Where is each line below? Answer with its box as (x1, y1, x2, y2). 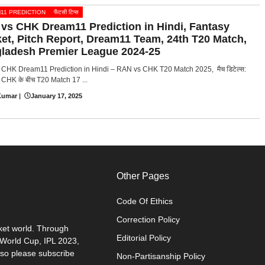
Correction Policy (117, 215, 180, 225)
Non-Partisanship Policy (117, 251, 206, 261)
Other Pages (117, 171, 170, 182)
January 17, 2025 (31, 92, 82, 99)
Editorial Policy (117, 233, 172, 243)
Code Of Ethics (117, 196, 173, 206)
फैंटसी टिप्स (54, 8, 79, 15)
